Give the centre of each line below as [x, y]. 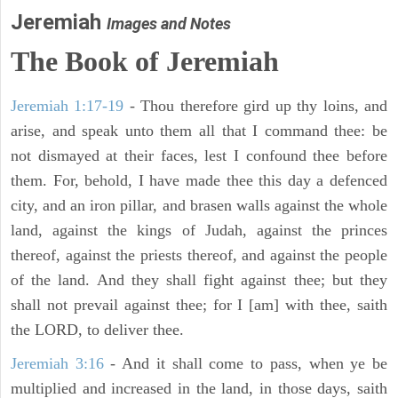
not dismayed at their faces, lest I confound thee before [199, 156]
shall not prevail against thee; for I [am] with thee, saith [199, 305]
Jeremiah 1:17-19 [68, 106]
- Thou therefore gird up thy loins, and [256, 106]
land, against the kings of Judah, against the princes [199, 231]
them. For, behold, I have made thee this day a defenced [199, 181]
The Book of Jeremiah [145, 62]
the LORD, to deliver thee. [97, 330]
